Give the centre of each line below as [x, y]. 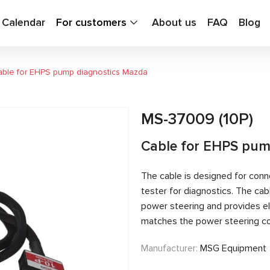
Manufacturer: [171, 248]
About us [174, 22]
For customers [91, 22]
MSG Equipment [233, 248]
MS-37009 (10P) [197, 119]
